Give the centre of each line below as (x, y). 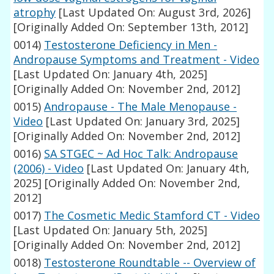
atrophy (35, 13)
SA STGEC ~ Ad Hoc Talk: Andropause (141, 154)
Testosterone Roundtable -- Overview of (150, 263)
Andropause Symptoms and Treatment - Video (137, 60)
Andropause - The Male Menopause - (141, 107)
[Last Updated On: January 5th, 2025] (111, 230)
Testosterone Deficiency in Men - (131, 45)
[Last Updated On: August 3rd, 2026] (154, 13)
